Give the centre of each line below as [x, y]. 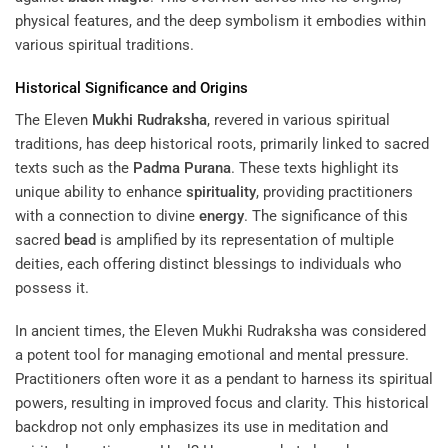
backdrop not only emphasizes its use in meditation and [201, 427]
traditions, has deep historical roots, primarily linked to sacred [222, 143]
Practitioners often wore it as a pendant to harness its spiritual [224, 379]
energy [221, 215]
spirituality [221, 191]
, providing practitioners [334, 191]
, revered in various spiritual [298, 119]
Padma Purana [182, 167]
